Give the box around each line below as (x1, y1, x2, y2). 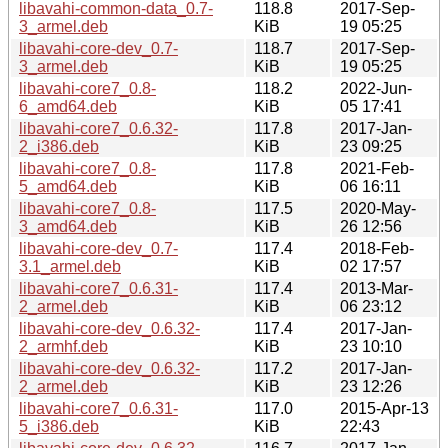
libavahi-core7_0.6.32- (19, 119, 178, 137)
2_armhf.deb (19, 337, 108, 355)
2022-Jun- (340, 79, 412, 97)
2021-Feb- (340, 159, 414, 177)
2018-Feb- (340, 239, 414, 257)
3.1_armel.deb (19, 257, 121, 275)
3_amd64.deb (19, 217, 117, 235)
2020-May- (340, 199, 416, 217)
